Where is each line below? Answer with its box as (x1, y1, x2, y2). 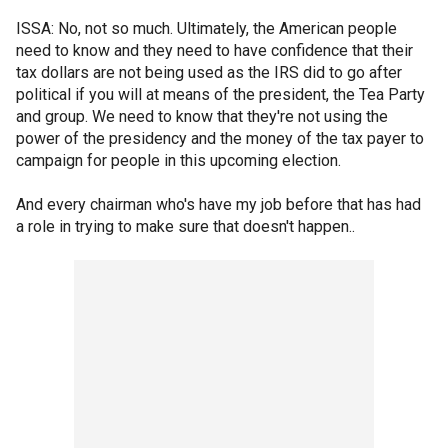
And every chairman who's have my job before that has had (16, 195, 421, 214)
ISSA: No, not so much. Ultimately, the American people (16, 19, 397, 38)
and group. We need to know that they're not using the (16, 107, 388, 126)
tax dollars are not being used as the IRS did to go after (16, 63, 402, 82)
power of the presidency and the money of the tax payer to (16, 129, 424, 148)
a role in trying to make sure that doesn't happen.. (16, 217, 355, 236)
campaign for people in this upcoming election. (16, 151, 341, 170)
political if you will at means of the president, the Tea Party (16, 85, 425, 104)
